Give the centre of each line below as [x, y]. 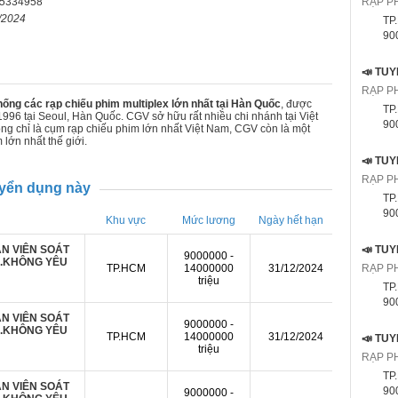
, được [296, 104]
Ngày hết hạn [291, 220]
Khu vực [126, 220]
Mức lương [208, 220]
